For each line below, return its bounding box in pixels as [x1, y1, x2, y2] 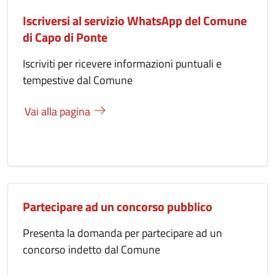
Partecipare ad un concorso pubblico [23, 196, 212, 216]
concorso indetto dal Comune [23, 241, 160, 258]
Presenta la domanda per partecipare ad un [23, 224, 222, 241]
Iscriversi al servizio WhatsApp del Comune [23, 10, 247, 30]
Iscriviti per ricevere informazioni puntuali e [23, 55, 222, 72]
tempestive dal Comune [23, 71, 133, 88]
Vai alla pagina [25, 103, 93, 120]
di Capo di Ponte [23, 27, 107, 47]
